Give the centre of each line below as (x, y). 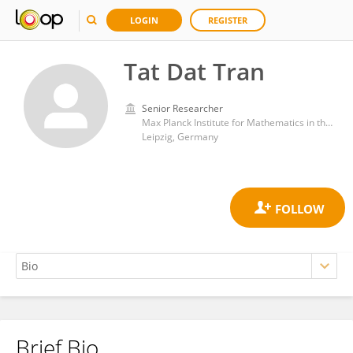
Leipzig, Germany (180, 137)
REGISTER (228, 20)
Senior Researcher (182, 108)
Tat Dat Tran (194, 71)
